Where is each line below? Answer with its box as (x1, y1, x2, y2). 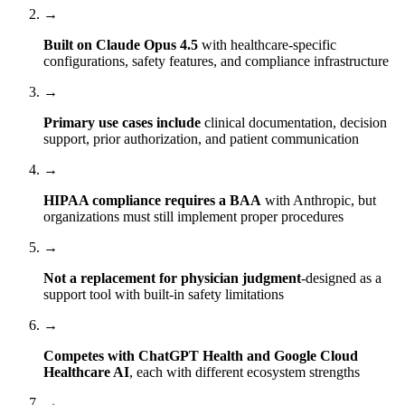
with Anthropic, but (261, 192, 376, 208)
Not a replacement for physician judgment (43, 269, 301, 286)
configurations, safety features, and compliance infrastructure (43, 52, 389, 69)
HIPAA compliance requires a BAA (43, 192, 261, 208)
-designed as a (301, 269, 381, 286)
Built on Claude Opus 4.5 (43, 36, 198, 52)
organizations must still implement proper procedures (43, 208, 344, 224)
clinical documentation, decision (201, 114, 387, 130)
